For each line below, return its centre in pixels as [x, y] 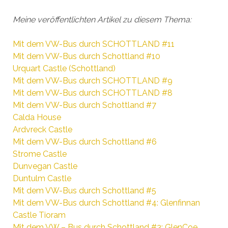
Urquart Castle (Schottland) [64, 68]
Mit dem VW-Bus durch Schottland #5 [84, 190]
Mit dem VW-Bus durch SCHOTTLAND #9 [92, 80]
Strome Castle [39, 154]
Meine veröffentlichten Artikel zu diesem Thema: [102, 19]
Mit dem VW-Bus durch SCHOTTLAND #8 [92, 93]
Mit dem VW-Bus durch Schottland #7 [84, 105]
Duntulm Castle [42, 178]
